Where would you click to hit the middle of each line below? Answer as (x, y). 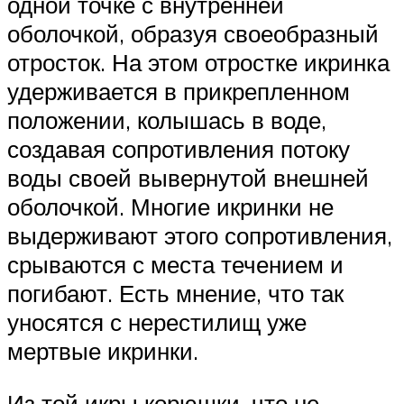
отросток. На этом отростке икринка (198, 63)
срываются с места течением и (175, 265)
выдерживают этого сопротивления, (200, 236)
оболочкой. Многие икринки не (170, 207)
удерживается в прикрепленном (179, 92)
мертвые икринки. (103, 351)
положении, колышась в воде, (167, 120)
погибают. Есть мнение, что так (175, 294)
